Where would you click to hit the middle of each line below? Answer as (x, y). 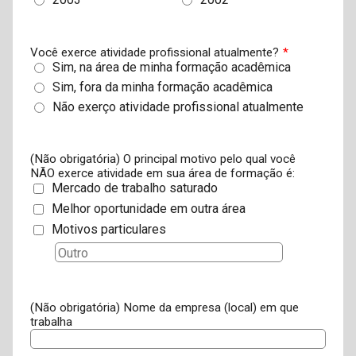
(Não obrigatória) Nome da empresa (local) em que (164, 307)
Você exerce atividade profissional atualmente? (154, 52)
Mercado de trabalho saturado (134, 188)
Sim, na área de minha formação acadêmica (171, 67)
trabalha (51, 321)
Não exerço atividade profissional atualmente (178, 106)
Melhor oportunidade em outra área (148, 209)
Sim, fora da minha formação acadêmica (162, 87)
